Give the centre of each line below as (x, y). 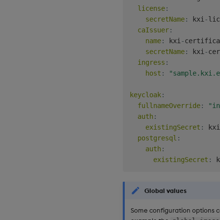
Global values (165, 190)
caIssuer (153, 30)
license (151, 8)
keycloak (145, 95)
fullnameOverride (169, 105)
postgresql (157, 138)
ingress (151, 62)
